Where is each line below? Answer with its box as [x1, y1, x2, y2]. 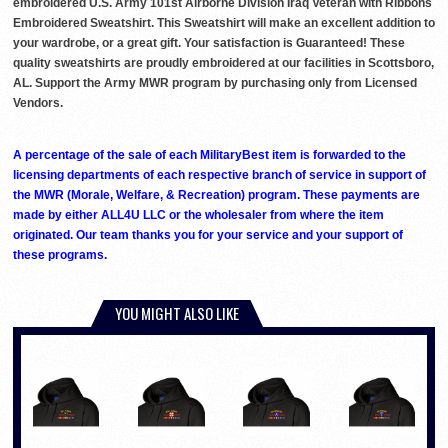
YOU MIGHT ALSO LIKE [115, 301, 239, 324]
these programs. [13, 247, 107, 262]
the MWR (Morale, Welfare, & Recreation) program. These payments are [13, 187, 420, 202]
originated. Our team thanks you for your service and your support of [13, 227, 403, 242]
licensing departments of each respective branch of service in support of [13, 167, 426, 182]
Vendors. [13, 95, 63, 110]
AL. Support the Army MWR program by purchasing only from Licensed [13, 75, 417, 90]
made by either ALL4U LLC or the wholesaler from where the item [13, 207, 384, 222]
